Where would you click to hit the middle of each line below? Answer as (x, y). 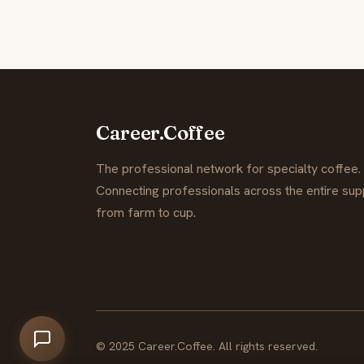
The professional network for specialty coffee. (228, 168)
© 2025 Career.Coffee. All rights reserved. (207, 346)
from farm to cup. (146, 212)
